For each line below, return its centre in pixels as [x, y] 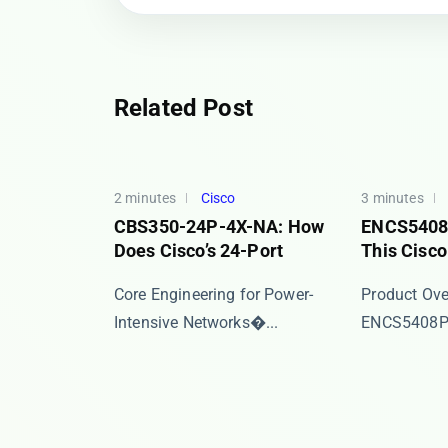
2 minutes [145, 198]
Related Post [183, 108]
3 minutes [392, 198]
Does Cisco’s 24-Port [198, 250]
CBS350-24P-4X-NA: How [219, 226]
